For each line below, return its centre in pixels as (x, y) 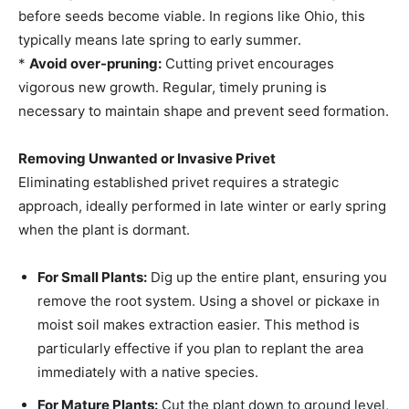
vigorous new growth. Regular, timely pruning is (173, 87)
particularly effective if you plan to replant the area (200, 348)
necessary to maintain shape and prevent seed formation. (204, 110)
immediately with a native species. (148, 372)
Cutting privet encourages (248, 63)
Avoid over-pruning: (95, 63)
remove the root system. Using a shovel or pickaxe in (209, 300)
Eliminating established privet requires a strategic (178, 182)
